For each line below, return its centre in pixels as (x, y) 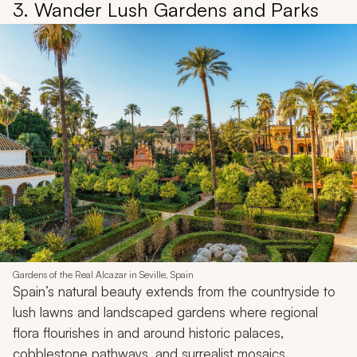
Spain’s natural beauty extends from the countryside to (174, 291)
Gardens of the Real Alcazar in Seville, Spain (103, 274)
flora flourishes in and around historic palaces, (148, 332)
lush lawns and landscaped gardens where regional (165, 312)
